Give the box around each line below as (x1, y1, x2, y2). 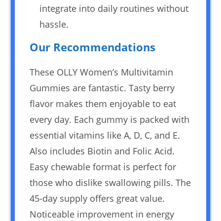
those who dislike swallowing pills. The (30, 176, 191, 188)
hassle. (39, 18, 69, 30)
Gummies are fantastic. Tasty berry (30, 81, 175, 94)
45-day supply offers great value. (30, 192, 165, 204)
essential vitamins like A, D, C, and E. (30, 129, 181, 141)
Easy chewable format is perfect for (30, 160, 177, 173)
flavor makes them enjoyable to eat (30, 97, 177, 110)
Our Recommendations (30, 39, 156, 54)
